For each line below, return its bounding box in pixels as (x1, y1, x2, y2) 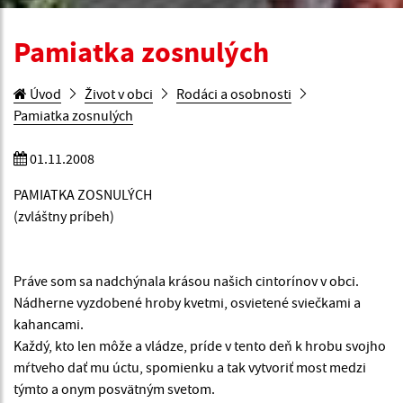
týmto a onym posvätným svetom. (13, 380, 215, 399)
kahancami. (13, 315, 84, 334)
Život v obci (85, 85, 153, 103)
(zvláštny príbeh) (13, 207, 114, 226)
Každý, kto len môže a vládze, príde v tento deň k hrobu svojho (13, 336, 386, 355)
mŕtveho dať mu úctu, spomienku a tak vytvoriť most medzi (13, 358, 366, 377)
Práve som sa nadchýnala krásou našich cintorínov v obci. (13, 272, 359, 291)
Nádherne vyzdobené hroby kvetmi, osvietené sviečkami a (13, 293, 361, 312)
